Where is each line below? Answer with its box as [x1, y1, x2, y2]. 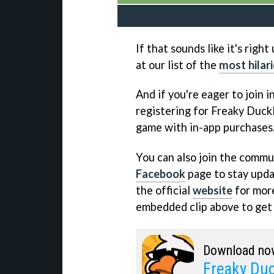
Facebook [136, 167, 185, 181]
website [193, 183, 232, 198]
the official [136, 183, 193, 198]
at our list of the [136, 57, 219, 72]
